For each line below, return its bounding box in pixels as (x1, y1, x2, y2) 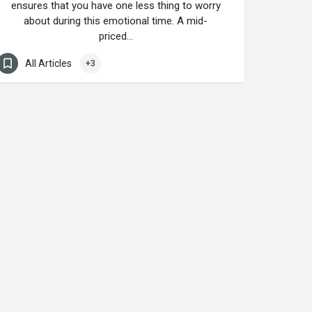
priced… (98, 30, 133, 42)
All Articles (25, 57, 72, 69)
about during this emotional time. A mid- (24, 15, 208, 27)
